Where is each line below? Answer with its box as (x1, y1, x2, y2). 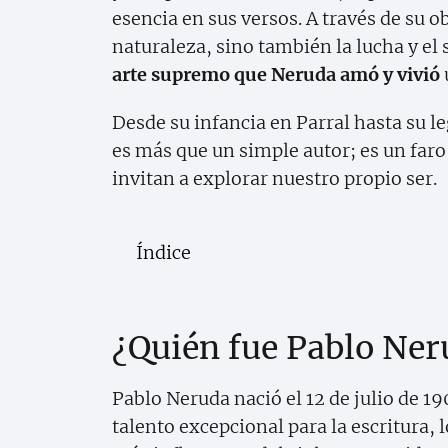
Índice (136, 240, 191, 264)
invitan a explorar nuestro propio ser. (112, 166, 437, 190)
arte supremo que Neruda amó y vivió (112, 62, 440, 86)
